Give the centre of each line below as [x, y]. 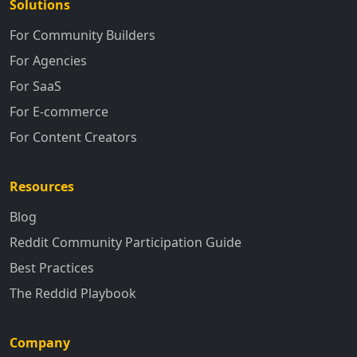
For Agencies [48, 60]
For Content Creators [73, 137]
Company [40, 342]
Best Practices [52, 267]
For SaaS [35, 86]
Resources [42, 186]
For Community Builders [82, 35]
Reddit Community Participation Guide [126, 242]
